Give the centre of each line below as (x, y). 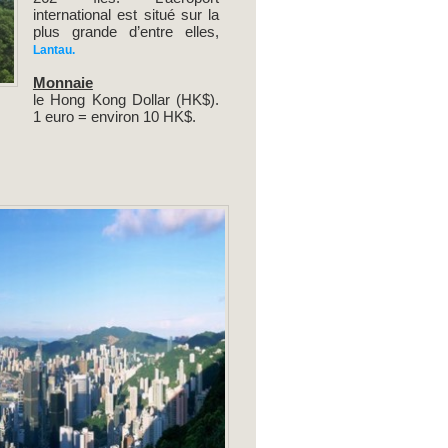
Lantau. (53, 50)
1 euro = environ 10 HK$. (114, 117)
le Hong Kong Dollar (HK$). (126, 100)
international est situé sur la (126, 15)
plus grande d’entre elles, (126, 32)
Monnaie (62, 83)
